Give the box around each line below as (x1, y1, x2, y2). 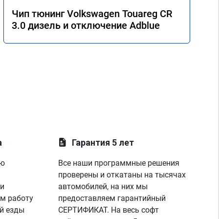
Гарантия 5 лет (72, 137, 134, 148)
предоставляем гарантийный (58, 194, 166, 203)
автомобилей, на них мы (58, 182, 148, 191)
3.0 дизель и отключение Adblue (12, 20, 160, 31)
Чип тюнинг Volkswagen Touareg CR (12, 8, 172, 20)
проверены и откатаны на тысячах (58, 170, 186, 179)
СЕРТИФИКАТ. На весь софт (58, 205, 159, 215)
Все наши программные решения (58, 158, 180, 168)
